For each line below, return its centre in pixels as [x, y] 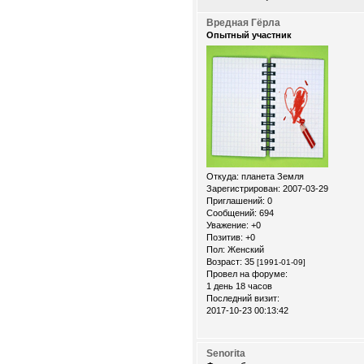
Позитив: [225, 237]
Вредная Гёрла [243, 23]
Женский [245, 249]
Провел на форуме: [247, 273]
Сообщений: [232, 212]
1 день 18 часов [239, 286]
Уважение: [227, 225]
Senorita [226, 353]
